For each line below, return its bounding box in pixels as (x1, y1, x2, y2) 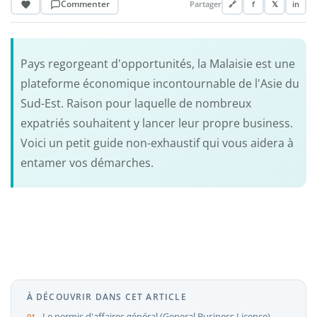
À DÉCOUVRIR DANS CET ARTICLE (26, 290, 187, 302)
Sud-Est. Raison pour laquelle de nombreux (20, 95, 251, 111)
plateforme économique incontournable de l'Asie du (20, 75, 299, 91)
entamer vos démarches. (20, 154, 154, 171)
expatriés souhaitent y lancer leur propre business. (20, 115, 293, 131)
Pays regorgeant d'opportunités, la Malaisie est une (20, 55, 295, 71)
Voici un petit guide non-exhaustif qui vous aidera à (20, 134, 294, 151)
